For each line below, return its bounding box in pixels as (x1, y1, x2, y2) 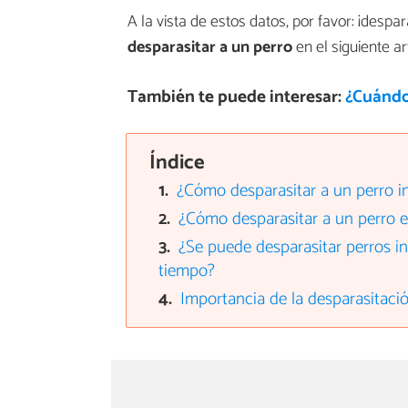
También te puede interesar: (127, 82, 345, 111)
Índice (148, 145, 205, 179)
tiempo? (158, 256, 215, 285)
